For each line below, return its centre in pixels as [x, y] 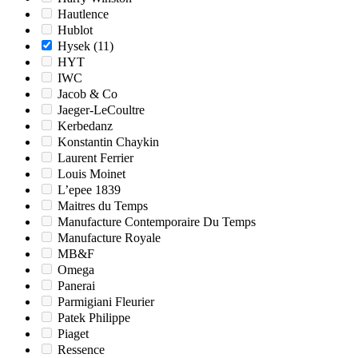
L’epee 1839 [89, 190]
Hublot [75, 30]
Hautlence [83, 14]
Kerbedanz [85, 126]
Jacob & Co [88, 94]
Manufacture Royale [109, 238]
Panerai [76, 286]
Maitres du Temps [103, 206]
